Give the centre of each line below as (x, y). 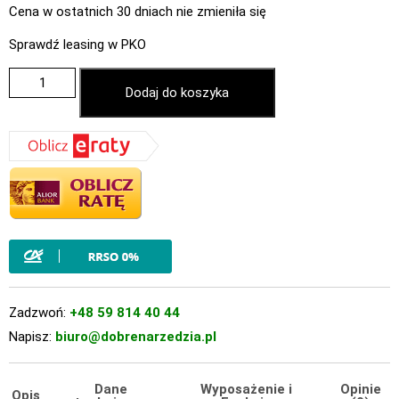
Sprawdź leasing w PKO (77, 44)
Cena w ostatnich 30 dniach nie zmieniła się (138, 11)
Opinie (360, 389)
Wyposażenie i (246, 389)
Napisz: (32, 336)
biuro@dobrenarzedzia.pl (136, 336)
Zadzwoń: (39, 312)
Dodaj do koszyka (177, 92)
